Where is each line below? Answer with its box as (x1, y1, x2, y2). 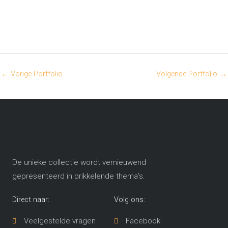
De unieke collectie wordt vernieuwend (12, 158, 146, 167)
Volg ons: (114, 195, 145, 205)
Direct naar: (12, 195, 49, 205)
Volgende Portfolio (156, 69, 219, 78)
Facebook (125, 216, 160, 226)
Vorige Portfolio (9, 69, 63, 78)
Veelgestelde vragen (23, 216, 96, 226)
